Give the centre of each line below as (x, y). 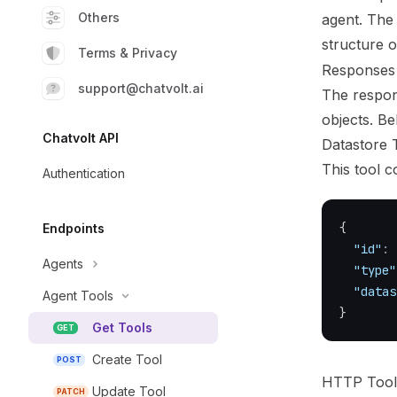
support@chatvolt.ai (141, 88)
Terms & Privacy (128, 53)
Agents (63, 264)
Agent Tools (78, 296)
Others (99, 17)
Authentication (84, 173)
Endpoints (74, 228)
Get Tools (122, 327)
